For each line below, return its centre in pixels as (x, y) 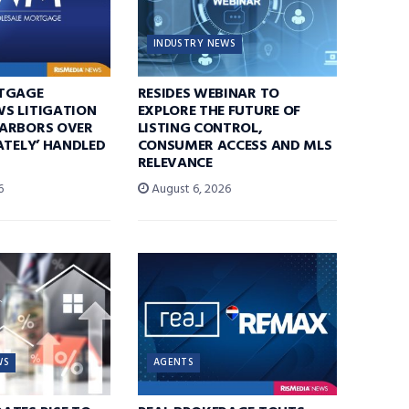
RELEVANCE (175, 164)
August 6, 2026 (189, 190)
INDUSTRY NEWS (194, 44)
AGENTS (173, 363)
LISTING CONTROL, (200, 129)
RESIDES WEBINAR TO (208, 94)
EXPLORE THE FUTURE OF (219, 112)
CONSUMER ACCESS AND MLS (235, 147)
